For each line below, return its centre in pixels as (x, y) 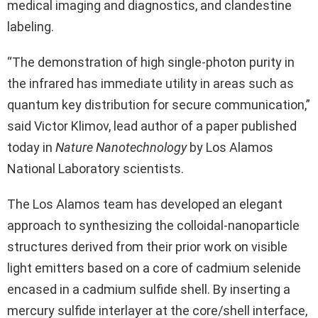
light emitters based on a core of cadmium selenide (154, 268)
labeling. (31, 27)
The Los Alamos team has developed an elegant (145, 204)
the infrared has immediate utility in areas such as (150, 84)
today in (31, 148)
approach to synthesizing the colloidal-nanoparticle (153, 226)
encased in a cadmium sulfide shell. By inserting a (149, 290)
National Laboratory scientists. (95, 169)
